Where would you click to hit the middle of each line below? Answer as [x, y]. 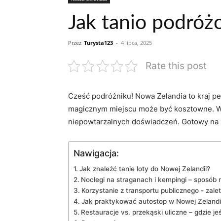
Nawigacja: [96, 153]
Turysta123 [98, 43]
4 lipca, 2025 [136, 43]
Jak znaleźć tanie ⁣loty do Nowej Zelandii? [145, 169]
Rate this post [176, 66]
